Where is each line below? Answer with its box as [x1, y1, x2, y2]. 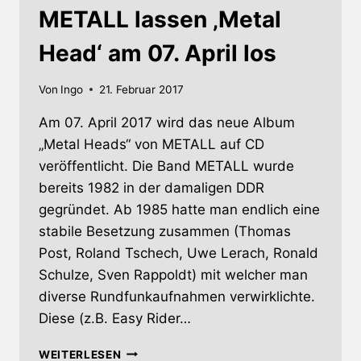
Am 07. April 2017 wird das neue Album [39, 114, 295, 131]
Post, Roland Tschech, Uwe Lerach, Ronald [39, 244, 318, 261]
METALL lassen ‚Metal [39, 6, 281, 34]
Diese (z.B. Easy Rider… [39, 309, 191, 326]
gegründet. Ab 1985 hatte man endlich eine [39, 201, 320, 218]
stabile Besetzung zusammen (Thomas [39, 222, 291, 239]
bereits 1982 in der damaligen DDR [39, 179, 264, 196]
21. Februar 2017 [99, 82, 185, 96]
